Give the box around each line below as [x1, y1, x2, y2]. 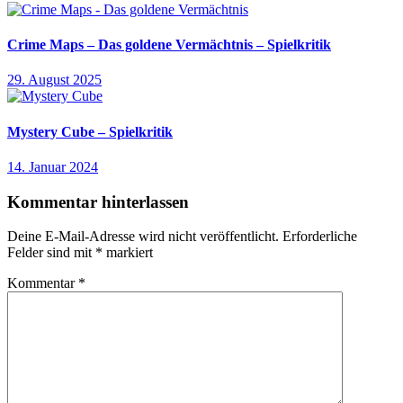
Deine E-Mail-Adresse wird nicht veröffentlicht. [7, 228, 279, 245]
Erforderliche [282, 228, 357, 245]
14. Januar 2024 [7, 158, 98, 175]
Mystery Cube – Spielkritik [7, 123, 173, 139]
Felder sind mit [7, 245, 95, 261]
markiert [103, 245, 153, 261]
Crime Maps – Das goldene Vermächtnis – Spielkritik [7, 37, 331, 53]
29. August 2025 [7, 72, 102, 88]
